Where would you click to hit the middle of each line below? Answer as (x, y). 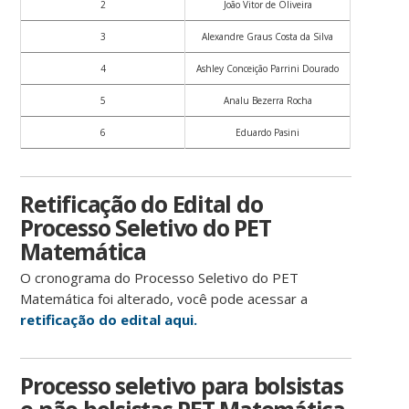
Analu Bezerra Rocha (267, 101)
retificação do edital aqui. (109, 320)
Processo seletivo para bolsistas (182, 386)
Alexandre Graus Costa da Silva (268, 37)
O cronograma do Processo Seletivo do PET (160, 278)
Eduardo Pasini (268, 133)
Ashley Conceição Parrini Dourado (268, 69)
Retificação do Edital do (142, 204)
